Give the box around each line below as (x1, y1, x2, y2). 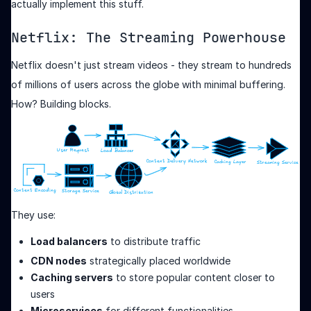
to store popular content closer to (113, 271, 275, 283)
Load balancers (31, 235, 108, 247)
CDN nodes (31, 254, 87, 267)
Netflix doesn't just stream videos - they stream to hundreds (11, 59, 292, 72)
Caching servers (31, 271, 113, 283)
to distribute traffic (108, 235, 201, 247)
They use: (11, 208, 56, 221)
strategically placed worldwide (87, 254, 230, 267)
